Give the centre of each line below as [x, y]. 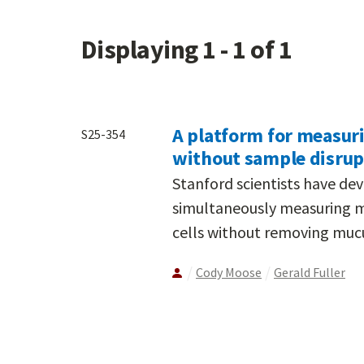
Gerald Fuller [310, 272]
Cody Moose [229, 272]
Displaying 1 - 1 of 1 [187, 50]
